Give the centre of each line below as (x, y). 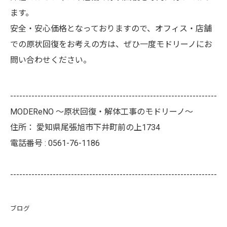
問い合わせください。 (51, 60)
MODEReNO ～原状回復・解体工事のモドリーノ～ (102, 112)
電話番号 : (29, 143)
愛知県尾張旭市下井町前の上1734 (98, 127)
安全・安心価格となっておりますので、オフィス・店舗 (111, 29)
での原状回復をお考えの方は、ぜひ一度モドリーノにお (111, 44)
